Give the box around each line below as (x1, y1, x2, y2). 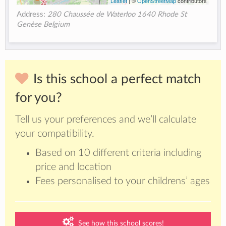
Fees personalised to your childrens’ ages (35, 176, 210, 187)
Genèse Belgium (17, 21, 70, 29)
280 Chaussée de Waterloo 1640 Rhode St (47, 11, 187, 19)
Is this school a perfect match (33, 73, 201, 86)
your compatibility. (15, 129, 94, 139)
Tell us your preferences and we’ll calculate (15, 115, 196, 125)
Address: (17, 11, 48, 19)
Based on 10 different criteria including (35, 148, 201, 158)
